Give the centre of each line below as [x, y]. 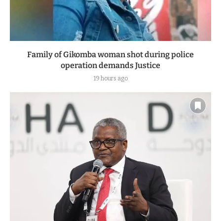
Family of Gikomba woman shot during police [110, 55]
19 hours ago [110, 79]
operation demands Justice [110, 66]
